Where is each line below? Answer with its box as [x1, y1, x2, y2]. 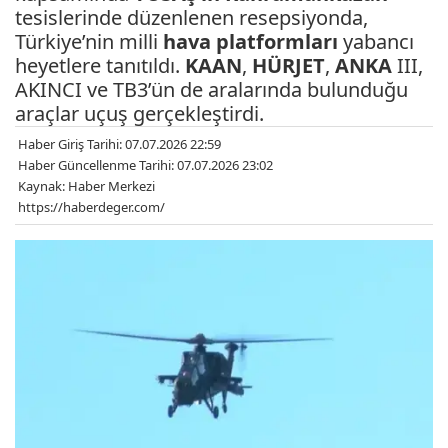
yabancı [338, 27, 414, 55]
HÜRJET [252, 51, 325, 79]
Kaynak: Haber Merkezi [18, 176, 155, 195]
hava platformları [163, 27, 338, 55]
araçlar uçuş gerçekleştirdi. [15, 99, 264, 127]
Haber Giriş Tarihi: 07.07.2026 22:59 [18, 134, 221, 153]
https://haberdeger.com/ [18, 197, 165, 216]
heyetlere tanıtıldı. [15, 51, 185, 79]
